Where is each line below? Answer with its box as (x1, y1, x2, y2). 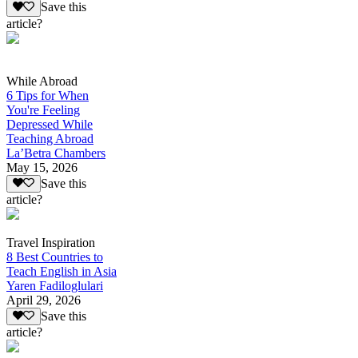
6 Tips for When (6, 88, 89, 102)
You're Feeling (6, 102, 80, 117)
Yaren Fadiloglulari (6, 278, 103, 292)
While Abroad (6, 74, 78, 88)
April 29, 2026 (6, 292, 81, 307)
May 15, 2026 (6, 160, 78, 174)
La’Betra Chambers (6, 145, 105, 160)
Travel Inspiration (6, 235, 95, 249)
